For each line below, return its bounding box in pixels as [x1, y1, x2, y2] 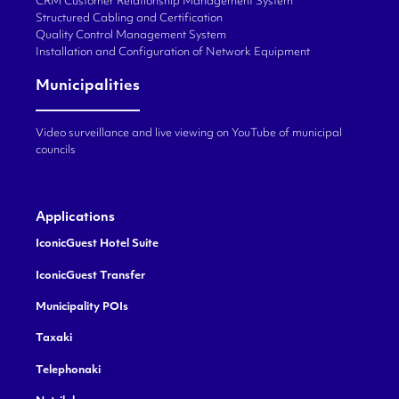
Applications [36, 211, 115, 225]
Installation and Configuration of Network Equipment [36, 46, 310, 58]
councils [36, 145, 76, 156]
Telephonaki [36, 364, 101, 376]
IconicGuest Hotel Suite [36, 239, 159, 250]
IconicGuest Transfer [36, 270, 145, 281]
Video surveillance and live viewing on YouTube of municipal [36, 128, 342, 139]
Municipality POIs [36, 301, 128, 313]
